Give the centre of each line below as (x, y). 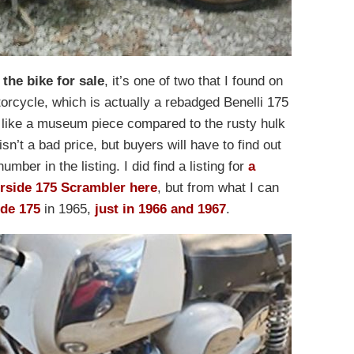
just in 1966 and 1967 (160, 209)
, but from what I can (218, 188)
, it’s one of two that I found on (194, 81)
